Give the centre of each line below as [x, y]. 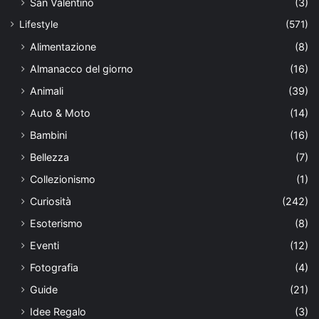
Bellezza [49, 157]
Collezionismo [63, 179]
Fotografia [54, 268]
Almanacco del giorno [82, 69]
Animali [47, 91]
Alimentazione [63, 47]
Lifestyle [39, 25]
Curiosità [51, 202]
